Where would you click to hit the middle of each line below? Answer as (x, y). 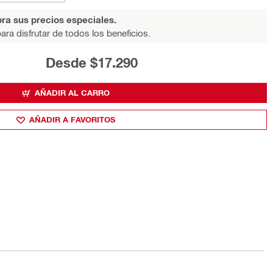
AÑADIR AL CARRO (72, 93)
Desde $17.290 (92, 63)
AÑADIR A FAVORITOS (72, 119)
